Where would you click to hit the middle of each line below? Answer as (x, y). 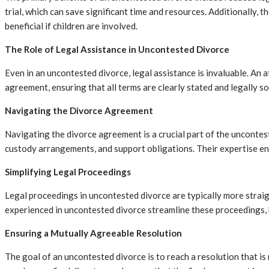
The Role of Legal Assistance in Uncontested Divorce (117, 50)
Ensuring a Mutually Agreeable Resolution (93, 233)
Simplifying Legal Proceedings (68, 172)
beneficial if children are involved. (71, 26)
